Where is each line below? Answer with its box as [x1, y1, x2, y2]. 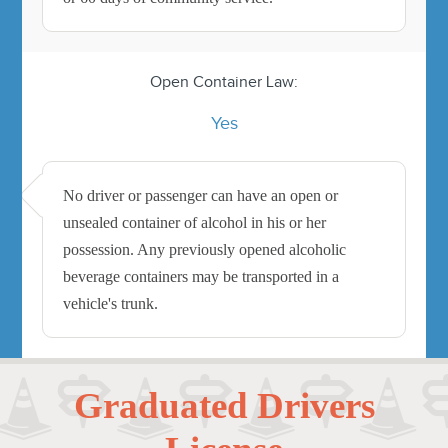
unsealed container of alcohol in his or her [63, 213, 327, 231]
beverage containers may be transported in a [63, 267, 340, 285]
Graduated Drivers [73, 384, 375, 426]
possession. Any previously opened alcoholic [63, 240, 347, 258]
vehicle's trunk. [63, 294, 159, 312]
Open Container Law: [150, 72, 298, 90]
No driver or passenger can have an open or [63, 186, 339, 204]
